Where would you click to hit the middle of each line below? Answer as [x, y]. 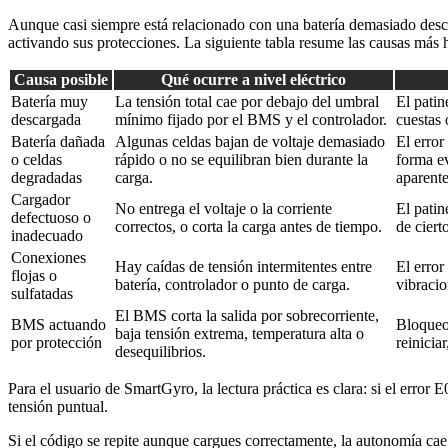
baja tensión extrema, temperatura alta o [239, 334]
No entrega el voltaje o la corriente [223, 209]
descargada [46, 120]
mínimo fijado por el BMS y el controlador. [251, 120]
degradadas [46, 178]
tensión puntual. [58, 407]
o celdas [36, 160]
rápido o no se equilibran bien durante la [241, 160]
